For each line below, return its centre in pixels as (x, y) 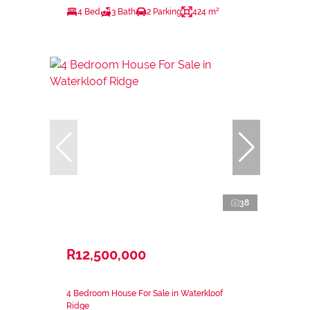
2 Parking (164, 11)
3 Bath (124, 11)
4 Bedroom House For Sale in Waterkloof (145, 294)
